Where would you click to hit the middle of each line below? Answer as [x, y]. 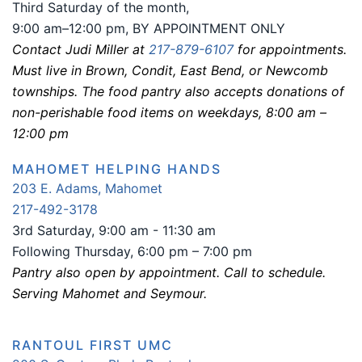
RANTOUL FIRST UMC [93, 345]
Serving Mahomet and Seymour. [109, 293]
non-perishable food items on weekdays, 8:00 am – [169, 112]
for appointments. [290, 49]
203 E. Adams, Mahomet [87, 188]
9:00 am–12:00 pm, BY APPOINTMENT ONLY [149, 28]
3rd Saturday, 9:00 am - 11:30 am [114, 230]
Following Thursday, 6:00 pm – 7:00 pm [132, 251]
